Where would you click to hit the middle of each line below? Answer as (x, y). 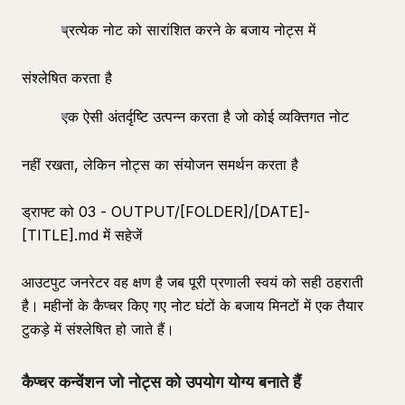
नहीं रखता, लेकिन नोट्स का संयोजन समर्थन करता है (160, 165)
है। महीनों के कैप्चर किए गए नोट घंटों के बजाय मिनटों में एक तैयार (193, 306)
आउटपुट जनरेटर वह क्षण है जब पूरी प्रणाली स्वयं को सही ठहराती (193, 282)
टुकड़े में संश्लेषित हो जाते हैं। (98, 329)
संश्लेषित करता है (67, 78)
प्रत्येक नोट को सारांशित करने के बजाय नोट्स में (188, 30)
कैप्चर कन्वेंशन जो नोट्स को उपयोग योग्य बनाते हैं (161, 382)
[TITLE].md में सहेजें (82, 235)
